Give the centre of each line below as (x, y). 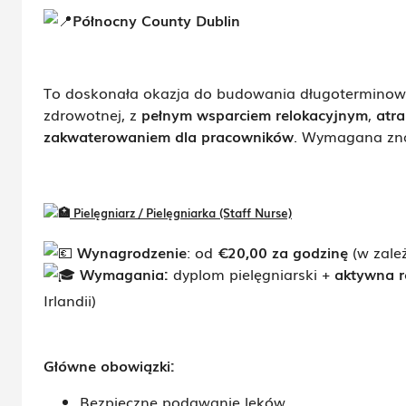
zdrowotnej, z (92, 114)
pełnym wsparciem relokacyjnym (255, 114)
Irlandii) (70, 300)
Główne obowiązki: (109, 366)
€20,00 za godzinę (283, 252)
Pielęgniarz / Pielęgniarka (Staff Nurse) (183, 213)
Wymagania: (124, 274)
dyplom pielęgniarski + (251, 274)
